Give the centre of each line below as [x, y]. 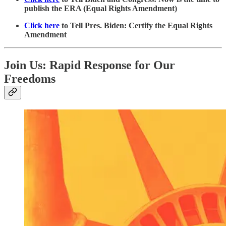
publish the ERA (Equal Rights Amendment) [101, 9]
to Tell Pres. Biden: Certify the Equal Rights [136, 26]
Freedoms [30, 79]
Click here [42, 26]
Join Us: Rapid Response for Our [90, 65]
